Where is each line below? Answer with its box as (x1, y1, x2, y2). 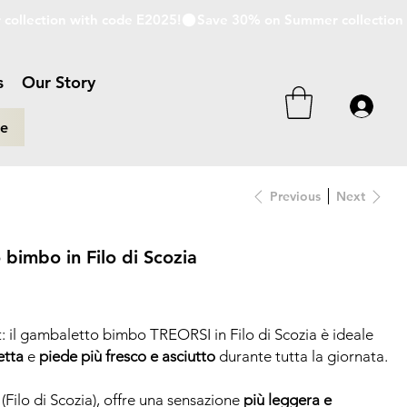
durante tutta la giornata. (215, 346, 388, 365)
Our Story (21, 72, 95, 94)
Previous (270, 188, 322, 205)
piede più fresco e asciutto (39, 346, 215, 365)
